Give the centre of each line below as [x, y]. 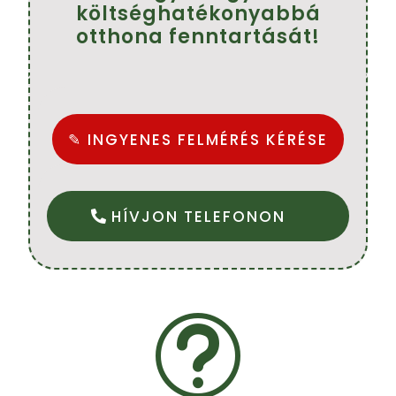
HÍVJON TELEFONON [198, 216]
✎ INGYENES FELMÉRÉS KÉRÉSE [198, 139]
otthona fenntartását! [198, 37]
